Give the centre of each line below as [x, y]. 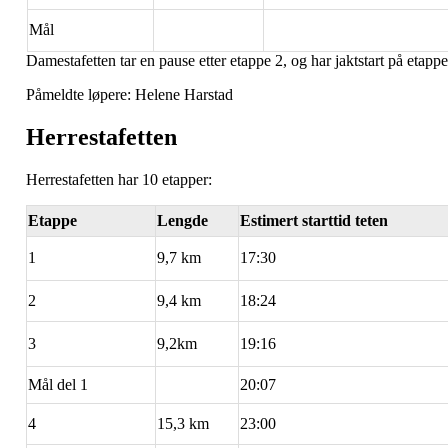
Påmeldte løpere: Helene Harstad [129, 94]
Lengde [182, 220]
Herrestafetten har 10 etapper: [119, 179]
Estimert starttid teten [314, 220]
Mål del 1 [58, 384]
